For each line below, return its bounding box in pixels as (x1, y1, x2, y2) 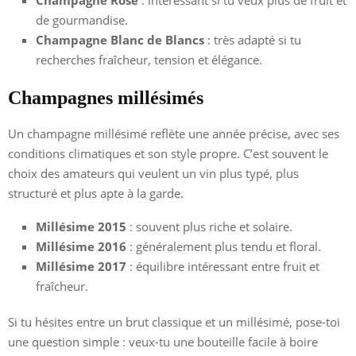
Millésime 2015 (36, 218, 126, 234)
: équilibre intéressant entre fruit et (126, 257, 319, 274)
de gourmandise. (36, 11, 128, 28)
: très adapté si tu (204, 31, 301, 48)
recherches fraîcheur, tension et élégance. (36, 51, 262, 68)
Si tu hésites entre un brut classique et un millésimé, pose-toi (8, 313, 340, 330)
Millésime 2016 (36, 238, 126, 254)
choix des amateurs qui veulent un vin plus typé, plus (8, 164, 299, 181)
